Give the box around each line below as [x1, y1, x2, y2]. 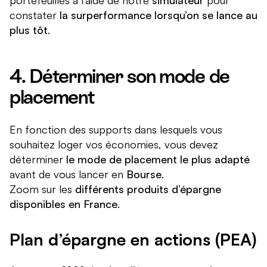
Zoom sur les [10, 182, 75, 196]
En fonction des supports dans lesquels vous [10, 123, 222, 136]
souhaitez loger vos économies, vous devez [10, 138, 218, 151]
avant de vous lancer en [10, 167, 126, 181]
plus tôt [10, 23, 48, 37]
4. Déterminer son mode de [10, 66, 229, 88]
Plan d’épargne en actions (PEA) [10, 229, 257, 250]
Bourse [126, 167, 162, 181]
